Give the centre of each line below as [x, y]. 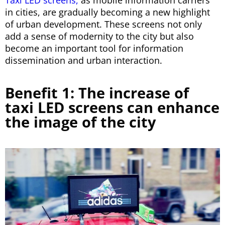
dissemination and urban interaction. [84, 61]
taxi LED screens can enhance [112, 107]
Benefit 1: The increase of [97, 93]
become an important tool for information [94, 48]
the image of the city [81, 122]
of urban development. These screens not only [103, 24]
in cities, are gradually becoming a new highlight [107, 12]
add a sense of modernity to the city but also [99, 36]
